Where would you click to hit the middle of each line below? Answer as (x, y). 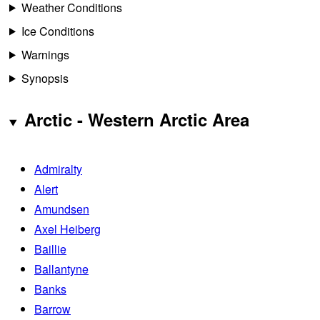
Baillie (50, 249)
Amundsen (62, 209)
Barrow (52, 309)
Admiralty (58, 169)
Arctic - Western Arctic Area (136, 120)
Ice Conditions (57, 31)
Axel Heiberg (67, 229)
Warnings (45, 54)
